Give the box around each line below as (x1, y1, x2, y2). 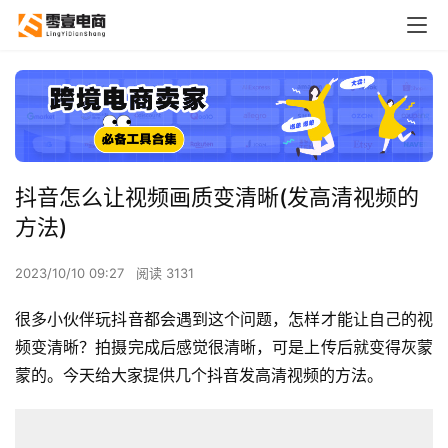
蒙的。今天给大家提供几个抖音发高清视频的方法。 (15, 364, 383, 385)
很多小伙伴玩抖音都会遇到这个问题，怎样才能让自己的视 (15, 308, 433, 329)
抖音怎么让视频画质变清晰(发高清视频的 (15, 183, 419, 210)
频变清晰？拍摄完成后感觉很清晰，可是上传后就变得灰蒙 (15, 336, 433, 357)
